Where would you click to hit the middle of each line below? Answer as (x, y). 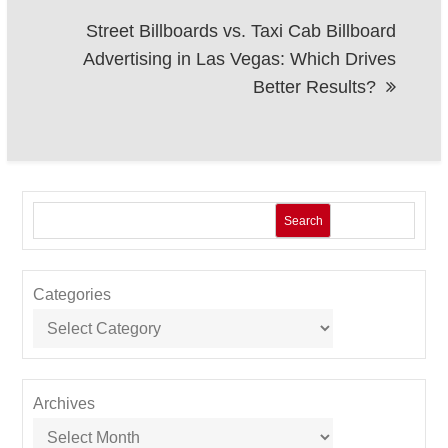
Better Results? (314, 87)
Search (303, 220)
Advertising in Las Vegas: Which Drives (239, 59)
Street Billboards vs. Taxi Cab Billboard (240, 31)
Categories (72, 295)
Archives (64, 404)
